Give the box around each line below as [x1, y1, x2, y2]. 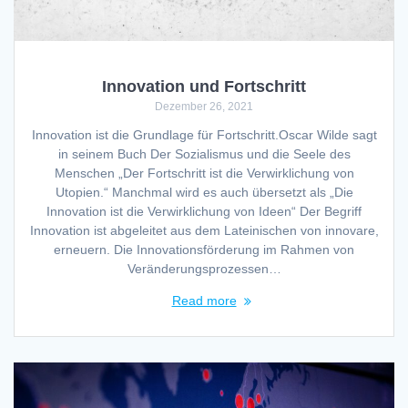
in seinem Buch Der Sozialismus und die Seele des [57, 146, 351, 161]
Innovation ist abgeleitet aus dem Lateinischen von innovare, [29, 222, 379, 238]
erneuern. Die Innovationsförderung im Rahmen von [54, 241, 354, 257]
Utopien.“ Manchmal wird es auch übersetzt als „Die [55, 184, 353, 199]
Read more [171, 292, 237, 308]
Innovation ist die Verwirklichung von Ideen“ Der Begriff [46, 203, 362, 219]
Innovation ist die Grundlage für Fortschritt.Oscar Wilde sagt [31, 127, 377, 142]
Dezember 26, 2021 [155, 99, 253, 113]
